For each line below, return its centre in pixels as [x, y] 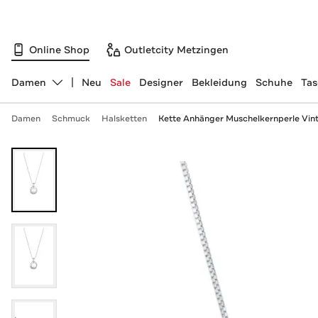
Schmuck [71, 119]
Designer [161, 82]
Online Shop [59, 49]
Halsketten [124, 119]
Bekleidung [219, 82]
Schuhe [274, 82]
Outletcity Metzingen [176, 49]
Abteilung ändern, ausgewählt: [86, 88]
